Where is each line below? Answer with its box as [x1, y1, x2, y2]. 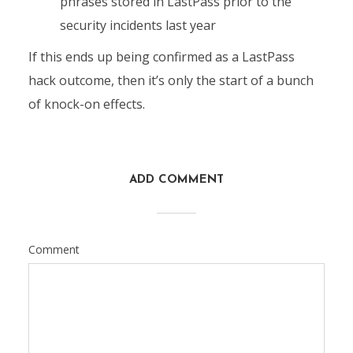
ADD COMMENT [129, 174, 224, 186]
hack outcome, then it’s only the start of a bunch [28, 72, 314, 89]
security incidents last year [59, 17, 216, 34]
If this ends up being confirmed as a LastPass [28, 48, 295, 65]
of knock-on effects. [28, 95, 145, 113]
